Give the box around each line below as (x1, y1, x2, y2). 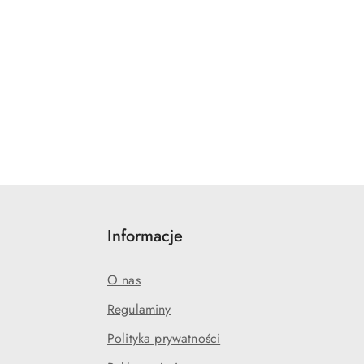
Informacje (107, 224, 183, 248)
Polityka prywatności (107, 329, 221, 348)
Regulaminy (107, 300, 171, 318)
